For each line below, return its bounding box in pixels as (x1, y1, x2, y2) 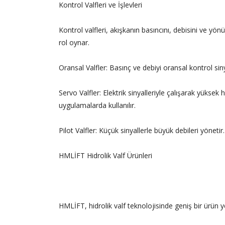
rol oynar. (59, 38, 89, 48)
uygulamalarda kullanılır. (59, 100, 136, 110)
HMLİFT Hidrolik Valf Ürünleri (59, 151, 152, 161)
